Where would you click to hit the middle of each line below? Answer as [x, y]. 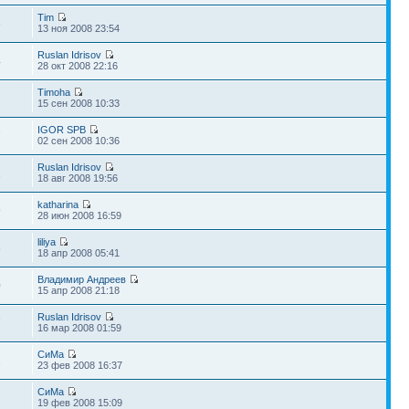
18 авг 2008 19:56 [78, 178]
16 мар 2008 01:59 [80, 327]
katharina [58, 204]
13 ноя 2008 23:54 [79, 28]
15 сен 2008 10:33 [79, 103]
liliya [47, 241]
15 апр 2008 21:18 [79, 290]
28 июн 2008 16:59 [80, 215]
